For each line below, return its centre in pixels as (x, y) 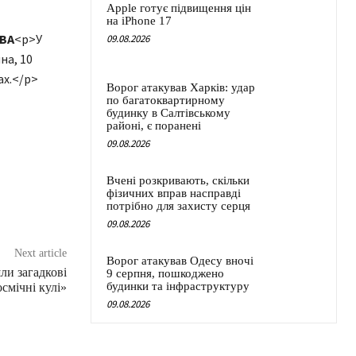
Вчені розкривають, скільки (178, 181)
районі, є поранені (154, 126)
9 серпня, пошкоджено (165, 274)
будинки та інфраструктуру (178, 286)
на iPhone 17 (139, 21)
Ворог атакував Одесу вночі (180, 261)
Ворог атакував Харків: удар (181, 88)
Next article (40, 253)
